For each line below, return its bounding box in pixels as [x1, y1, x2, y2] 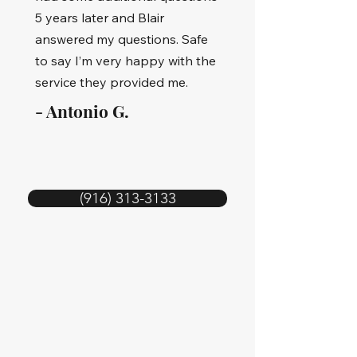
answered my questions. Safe [35, 31, 208, 47]
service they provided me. [35, 74, 188, 90]
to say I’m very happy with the [35, 53, 216, 69]
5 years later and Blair [35, 10, 164, 25]
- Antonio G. [35, 100, 129, 122]
